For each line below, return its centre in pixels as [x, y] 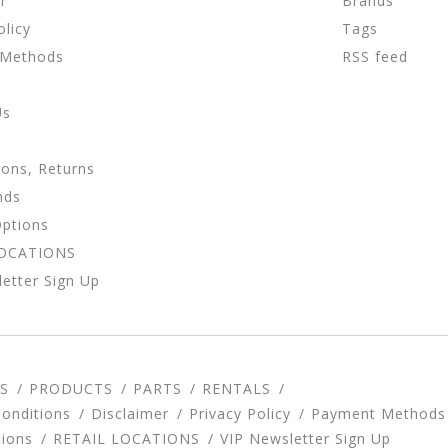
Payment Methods [378, 414]
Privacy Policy [240, 414]
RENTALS [236, 389]
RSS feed [375, 57]
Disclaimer [130, 414]
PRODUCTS [71, 389]
